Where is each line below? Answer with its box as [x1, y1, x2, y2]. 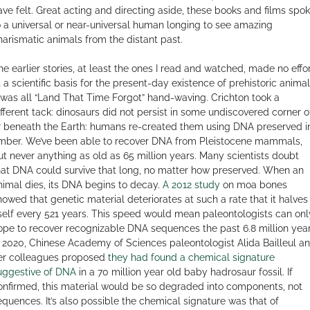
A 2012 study [162, 179, 220, 190]
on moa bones [219, 179, 287, 190]
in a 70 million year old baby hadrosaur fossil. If [75, 266, 293, 277]
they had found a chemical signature [107, 251, 275, 263]
